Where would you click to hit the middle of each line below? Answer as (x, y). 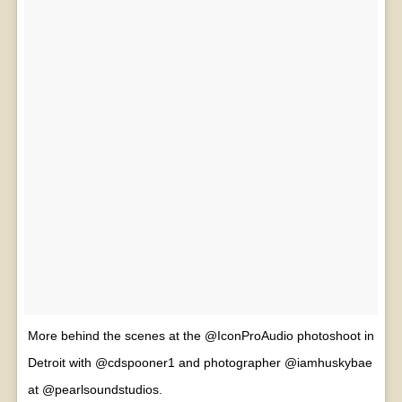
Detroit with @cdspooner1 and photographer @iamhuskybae (200, 362)
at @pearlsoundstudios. (95, 389)
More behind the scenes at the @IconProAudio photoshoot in (201, 335)
